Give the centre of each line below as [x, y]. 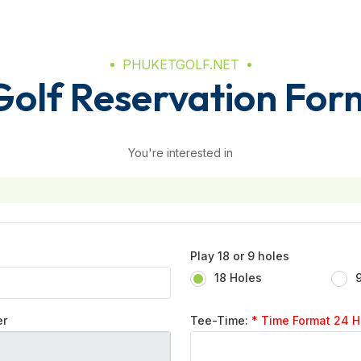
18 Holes [238, 278]
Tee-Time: [221, 320]
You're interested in [180, 153]
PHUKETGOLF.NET [180, 64]
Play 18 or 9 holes [240, 256]
